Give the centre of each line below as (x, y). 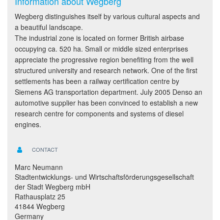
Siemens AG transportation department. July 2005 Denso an (109, 92)
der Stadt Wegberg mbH (53, 187)
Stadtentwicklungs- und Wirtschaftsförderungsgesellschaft (104, 177)
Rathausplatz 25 (40, 197)
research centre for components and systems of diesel (99, 113)
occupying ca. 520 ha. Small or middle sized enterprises (101, 49)
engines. (28, 124)
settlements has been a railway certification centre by (97, 81)
